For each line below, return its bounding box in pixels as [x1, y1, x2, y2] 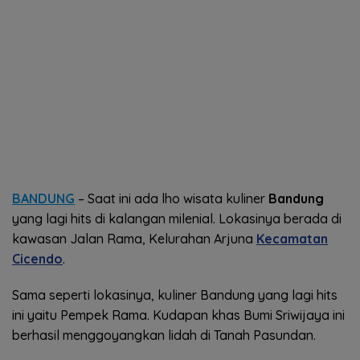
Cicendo [12, 251, 63, 268]
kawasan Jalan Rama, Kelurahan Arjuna [12, 231, 256, 247]
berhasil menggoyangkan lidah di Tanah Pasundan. [12, 327, 316, 344]
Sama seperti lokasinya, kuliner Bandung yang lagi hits [12, 287, 337, 304]
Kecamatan [256, 231, 328, 247]
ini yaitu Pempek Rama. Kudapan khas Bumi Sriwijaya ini [12, 307, 345, 324]
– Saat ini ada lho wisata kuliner [75, 190, 268, 207]
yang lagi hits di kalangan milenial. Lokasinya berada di [12, 211, 342, 227]
